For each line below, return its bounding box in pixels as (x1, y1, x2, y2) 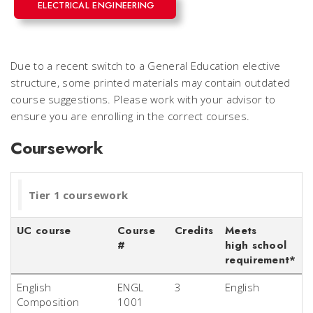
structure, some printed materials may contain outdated (10, 75, 291, 89)
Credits (175, 223, 214, 238)
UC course (17, 223, 71, 238)
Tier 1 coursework (29, 188, 129, 202)
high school (225, 238, 287, 253)
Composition (17, 295, 80, 309)
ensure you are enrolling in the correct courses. (10, 109, 250, 123)
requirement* (225, 252, 296, 268)
